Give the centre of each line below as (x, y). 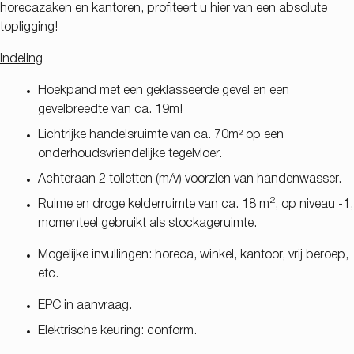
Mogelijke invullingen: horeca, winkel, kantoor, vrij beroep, (193, 255)
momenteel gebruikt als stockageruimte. (147, 223)
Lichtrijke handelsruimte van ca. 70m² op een (161, 135)
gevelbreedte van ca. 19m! (110, 109)
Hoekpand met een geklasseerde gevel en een (164, 90)
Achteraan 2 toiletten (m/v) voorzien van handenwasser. (190, 179)
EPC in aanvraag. (85, 305)
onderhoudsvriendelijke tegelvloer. (130, 154)
